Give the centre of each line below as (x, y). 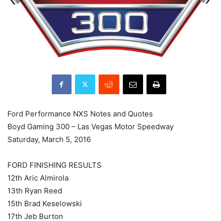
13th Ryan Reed (35, 190)
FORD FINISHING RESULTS (55, 165)
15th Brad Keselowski (45, 203)
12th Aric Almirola (38, 178)
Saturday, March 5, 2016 (49, 139)
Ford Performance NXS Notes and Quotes (80, 113)
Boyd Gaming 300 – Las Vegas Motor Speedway (91, 126)
